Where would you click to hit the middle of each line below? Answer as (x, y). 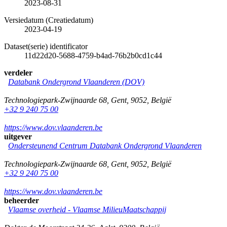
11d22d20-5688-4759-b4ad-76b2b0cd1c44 (93, 55)
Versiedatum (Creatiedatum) (49, 20)
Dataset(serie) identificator (46, 46)
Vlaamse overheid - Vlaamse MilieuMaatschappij (87, 209)
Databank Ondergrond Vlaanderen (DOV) (76, 82)
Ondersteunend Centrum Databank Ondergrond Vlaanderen (105, 145)
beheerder (22, 200)
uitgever (18, 136)
